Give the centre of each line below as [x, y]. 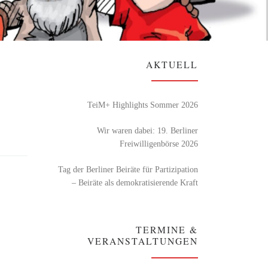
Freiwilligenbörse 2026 [159, 143]
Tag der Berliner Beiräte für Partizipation [128, 169]
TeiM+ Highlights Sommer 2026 [143, 104]
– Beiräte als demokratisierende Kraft [135, 182]
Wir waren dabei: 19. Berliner [147, 130]
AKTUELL [172, 64]
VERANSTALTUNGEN [143, 241]
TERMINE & [167, 230]
